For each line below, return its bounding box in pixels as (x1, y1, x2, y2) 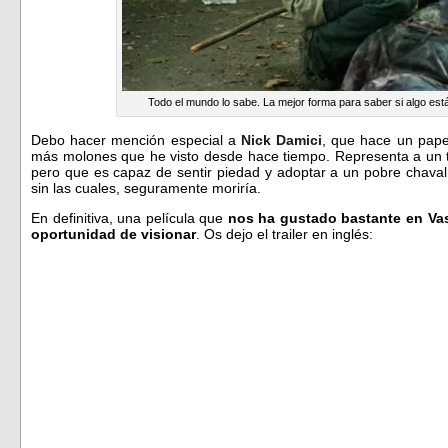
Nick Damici (240, 131, 323, 148)
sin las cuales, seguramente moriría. (31, 179, 261, 196)
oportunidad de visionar (31, 225, 196, 242)
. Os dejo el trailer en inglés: (196, 225, 373, 242)
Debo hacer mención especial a (31, 131, 241, 148)
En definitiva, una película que (31, 209, 228, 226)
